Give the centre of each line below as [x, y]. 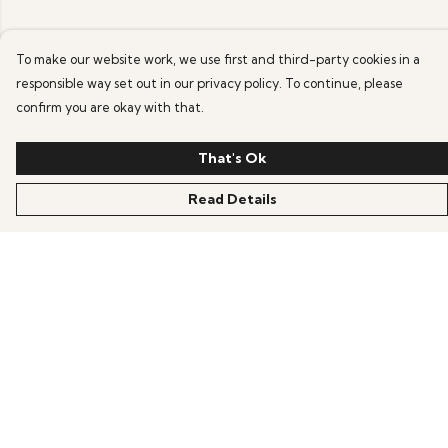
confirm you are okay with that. [110, 107]
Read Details [232, 199]
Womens [49, 380]
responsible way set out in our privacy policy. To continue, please [209, 83]
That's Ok [232, 158]
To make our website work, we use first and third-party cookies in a [218, 59]
